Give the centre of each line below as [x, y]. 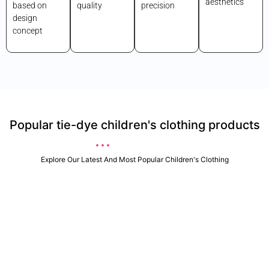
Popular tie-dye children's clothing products [134, 125]
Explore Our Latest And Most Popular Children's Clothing [134, 159]
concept [28, 31]
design [25, 18]
